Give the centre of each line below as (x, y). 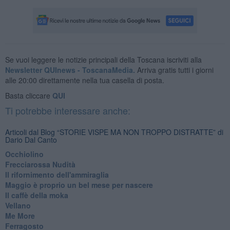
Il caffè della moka (36, 195)
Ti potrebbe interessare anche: (68, 110)
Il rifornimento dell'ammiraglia (57, 174)
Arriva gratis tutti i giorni (174, 70)
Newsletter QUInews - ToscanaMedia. (70, 70)
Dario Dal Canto (31, 139)
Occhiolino (24, 154)
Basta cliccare (28, 95)
